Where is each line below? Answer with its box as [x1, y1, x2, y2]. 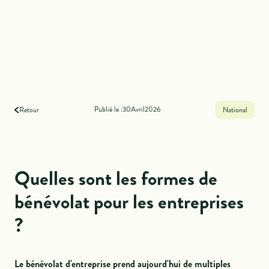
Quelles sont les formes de [14, 165, 218, 192]
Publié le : [94, 103, 122, 115]
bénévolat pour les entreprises [14, 188, 244, 216]
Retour [19, 104, 40, 115]
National [222, 104, 247, 115]
